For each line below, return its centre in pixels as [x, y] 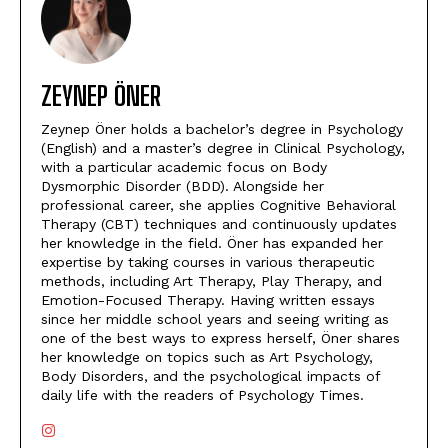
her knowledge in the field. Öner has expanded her [212, 243]
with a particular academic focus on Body [184, 167]
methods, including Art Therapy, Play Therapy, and [211, 281]
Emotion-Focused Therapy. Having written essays [208, 300]
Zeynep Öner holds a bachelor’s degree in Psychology [222, 129]
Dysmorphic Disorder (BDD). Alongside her [182, 186]
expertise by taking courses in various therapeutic [208, 262]
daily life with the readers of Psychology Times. [202, 395]
